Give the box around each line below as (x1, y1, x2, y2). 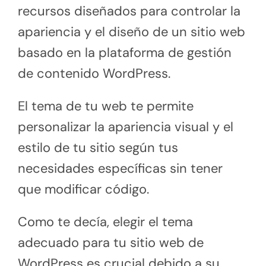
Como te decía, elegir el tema (18, 213, 193, 230)
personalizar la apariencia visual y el (18, 118, 233, 135)
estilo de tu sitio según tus (18, 138, 178, 156)
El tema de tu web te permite (18, 97, 194, 115)
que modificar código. (18, 180, 149, 198)
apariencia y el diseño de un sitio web (18, 23, 245, 40)
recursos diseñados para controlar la (18, 2, 240, 20)
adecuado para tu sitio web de (18, 233, 204, 251)
